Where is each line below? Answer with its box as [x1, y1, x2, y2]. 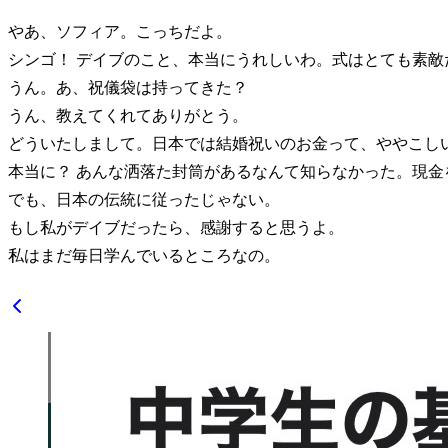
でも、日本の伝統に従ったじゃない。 [8, 190, 280, 208]
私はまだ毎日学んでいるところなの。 [8, 246, 280, 264]
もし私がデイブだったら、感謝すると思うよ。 [8, 218, 344, 236]
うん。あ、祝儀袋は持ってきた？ [8, 78, 248, 96]
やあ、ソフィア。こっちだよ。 [8, 22, 232, 40]
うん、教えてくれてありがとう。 [8, 106, 248, 124]
